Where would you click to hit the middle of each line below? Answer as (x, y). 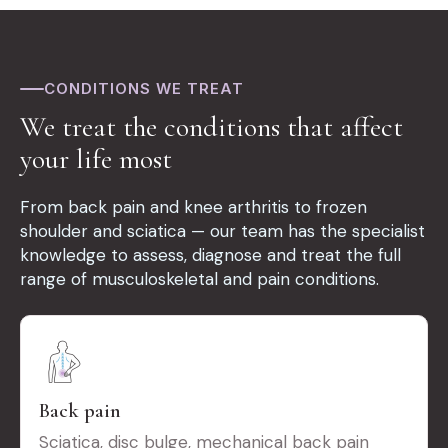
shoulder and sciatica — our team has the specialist (222, 231)
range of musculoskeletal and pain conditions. (199, 279)
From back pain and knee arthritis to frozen (193, 207)
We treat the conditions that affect (211, 127)
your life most (96, 159)
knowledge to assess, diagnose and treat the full (210, 255)
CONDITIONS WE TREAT (144, 89)
